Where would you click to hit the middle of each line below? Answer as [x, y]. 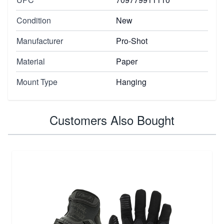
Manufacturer [40, 40]
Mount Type [37, 81]
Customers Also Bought [112, 119]
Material [31, 61]
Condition [34, 20]
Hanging [131, 81]
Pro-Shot [132, 40]
